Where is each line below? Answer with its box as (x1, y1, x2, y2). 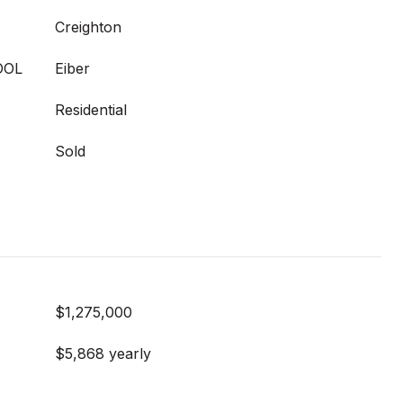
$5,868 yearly (55, 345, 151, 363)
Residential (55, 101, 127, 119)
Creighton (55, 18, 121, 36)
